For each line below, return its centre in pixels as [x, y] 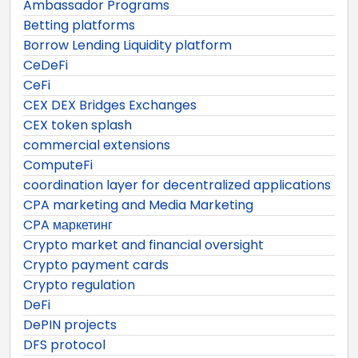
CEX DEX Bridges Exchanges [110, 105]
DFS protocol [64, 344]
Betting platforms [79, 25]
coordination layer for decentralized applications [177, 185]
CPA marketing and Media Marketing [138, 205]
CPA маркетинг [68, 225]
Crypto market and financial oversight [143, 245]
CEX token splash [78, 125]
